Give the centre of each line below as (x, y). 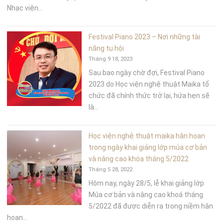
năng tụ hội (107, 48)
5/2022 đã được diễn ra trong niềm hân (151, 206)
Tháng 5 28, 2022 (111, 169)
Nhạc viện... (25, 8)
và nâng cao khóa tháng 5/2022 (139, 159)
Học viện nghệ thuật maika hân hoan (147, 136)
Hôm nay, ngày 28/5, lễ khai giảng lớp (147, 183)
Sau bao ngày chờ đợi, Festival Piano (147, 72)
